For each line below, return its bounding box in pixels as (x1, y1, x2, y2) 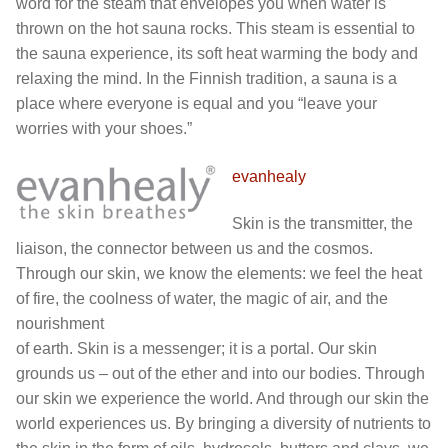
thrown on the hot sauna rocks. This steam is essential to (16, 20, 415, 38)
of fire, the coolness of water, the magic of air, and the (16, 290, 388, 308)
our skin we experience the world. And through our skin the (16, 390, 429, 408)
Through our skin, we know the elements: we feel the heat (16, 265, 422, 283)
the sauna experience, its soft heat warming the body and (16, 45, 418, 63)
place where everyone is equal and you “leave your (16, 95, 377, 113)
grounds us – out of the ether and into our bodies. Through (16, 365, 425, 383)
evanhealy (232, 167, 306, 185)
